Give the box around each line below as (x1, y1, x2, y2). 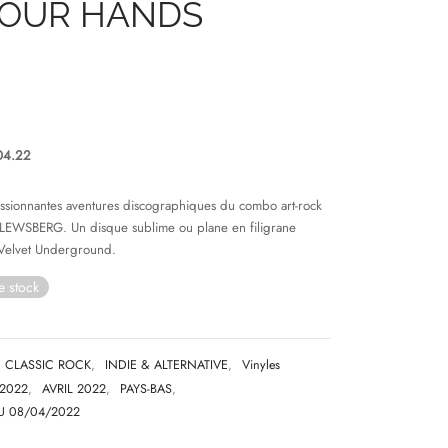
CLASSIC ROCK (5, 356, 91, 375)
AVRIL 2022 (42, 380, 106, 399)
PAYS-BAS (120, 380, 172, 399)
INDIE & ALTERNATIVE (105, 356, 228, 375)
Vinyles (242, 356, 280, 375)
